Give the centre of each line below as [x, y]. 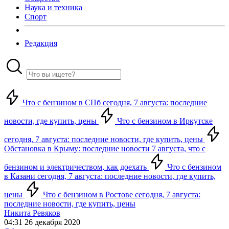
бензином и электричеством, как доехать [76, 167]
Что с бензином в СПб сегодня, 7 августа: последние [114, 102]
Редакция [41, 43]
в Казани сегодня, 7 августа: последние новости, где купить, [110, 176]
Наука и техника [53, 7]
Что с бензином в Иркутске [164, 121]
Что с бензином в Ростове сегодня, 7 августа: [121, 194]
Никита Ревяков [32, 213]
